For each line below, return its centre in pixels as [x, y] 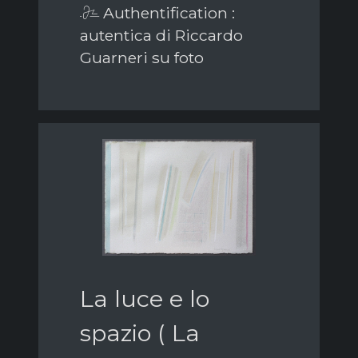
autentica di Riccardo [161, 36]
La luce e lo [145, 299]
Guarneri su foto [142, 58]
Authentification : [167, 13]
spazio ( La [140, 333]
